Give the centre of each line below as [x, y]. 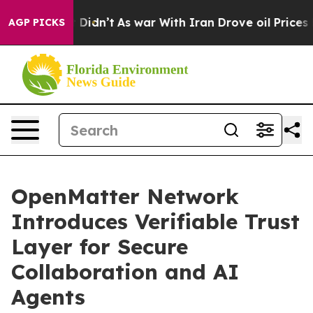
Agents [48, 297]
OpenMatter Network [125, 196]
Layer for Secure [100, 247]
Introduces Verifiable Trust [155, 221]
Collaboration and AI [125, 272]
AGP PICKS [37, 22]
